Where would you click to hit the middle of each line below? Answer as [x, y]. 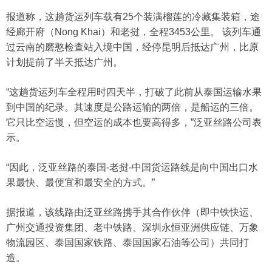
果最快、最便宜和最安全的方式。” [80, 183]
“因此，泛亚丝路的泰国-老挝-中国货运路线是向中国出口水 [132, 168]
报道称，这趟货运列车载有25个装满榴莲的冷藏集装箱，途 [133, 17]
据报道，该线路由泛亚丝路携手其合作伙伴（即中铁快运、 [132, 212]
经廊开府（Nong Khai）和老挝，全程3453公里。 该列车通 [134, 32]
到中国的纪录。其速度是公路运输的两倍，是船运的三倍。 [132, 107]
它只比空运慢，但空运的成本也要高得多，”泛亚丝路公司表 [134, 123]
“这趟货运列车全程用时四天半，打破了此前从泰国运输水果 [134, 92]
